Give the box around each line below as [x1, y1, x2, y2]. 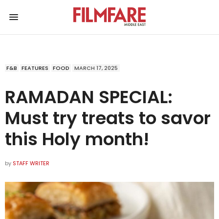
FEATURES [22, 64, 48, 72]
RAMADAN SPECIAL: [5, 84, 173, 109]
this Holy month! [5, 126, 149, 152]
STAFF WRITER [13, 159, 49, 167]
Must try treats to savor [5, 105, 211, 131]
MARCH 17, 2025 [74, 64, 118, 72]
